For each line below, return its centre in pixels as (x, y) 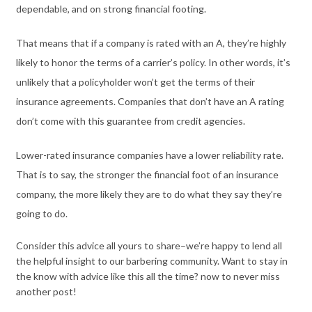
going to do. (42, 213)
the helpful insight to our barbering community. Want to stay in (151, 260)
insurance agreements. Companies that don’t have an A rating (150, 101)
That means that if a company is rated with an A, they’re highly (151, 42)
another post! (46, 291)
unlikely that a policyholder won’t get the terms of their (135, 81)
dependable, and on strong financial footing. (112, 8)
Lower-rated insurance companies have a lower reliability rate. (149, 155)
